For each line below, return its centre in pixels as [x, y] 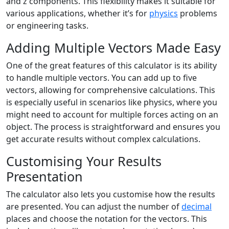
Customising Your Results [84, 161]
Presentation [44, 176]
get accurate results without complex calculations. [103, 139]
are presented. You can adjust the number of [94, 207]
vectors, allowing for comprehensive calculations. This [111, 90]
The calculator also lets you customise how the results [111, 194]
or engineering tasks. [47, 26]
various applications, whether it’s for [78, 13]
